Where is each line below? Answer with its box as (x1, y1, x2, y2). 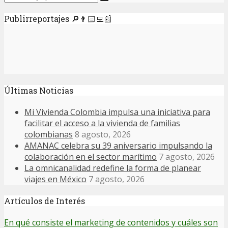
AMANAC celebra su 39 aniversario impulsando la (24, 139, 212, 151)
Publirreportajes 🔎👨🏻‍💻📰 (4, 13, 112, 24)
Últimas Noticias (4, 84, 73, 96)
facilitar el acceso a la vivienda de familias (24, 117, 180, 129)
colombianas (24, 128, 73, 140)
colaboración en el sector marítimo (24, 151, 157, 162)
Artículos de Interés (4, 195, 85, 207)
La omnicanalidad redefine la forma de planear (24, 162, 201, 174)
